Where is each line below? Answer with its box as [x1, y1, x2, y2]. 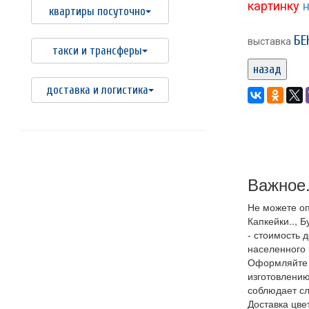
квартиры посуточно [49, 4, 146, 18]
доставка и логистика [46, 83, 148, 97]
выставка [247, 36, 291, 48]
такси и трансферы [52, 43, 142, 57]
